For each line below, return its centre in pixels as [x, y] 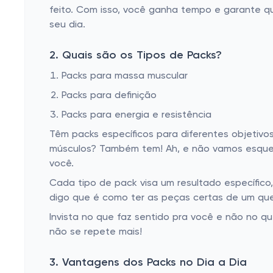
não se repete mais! [96, 232]
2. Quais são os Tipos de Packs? [136, 55]
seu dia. [67, 25]
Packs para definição [109, 96]
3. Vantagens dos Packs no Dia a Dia [148, 263]
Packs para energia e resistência [136, 115]
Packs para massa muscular [125, 76]
